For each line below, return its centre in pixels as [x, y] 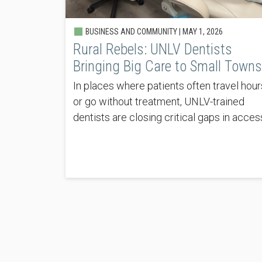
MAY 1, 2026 [202, 31]
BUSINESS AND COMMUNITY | [133, 31]
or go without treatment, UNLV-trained [158, 101]
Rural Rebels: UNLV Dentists [152, 49]
